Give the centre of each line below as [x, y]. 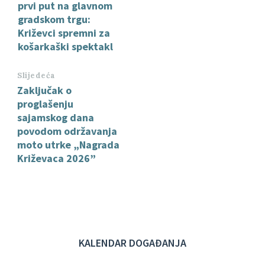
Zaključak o [44, 91]
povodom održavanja [67, 131]
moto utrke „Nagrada [68, 145]
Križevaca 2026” [56, 159]
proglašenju [45, 104]
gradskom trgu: [54, 20]
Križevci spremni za [64, 33]
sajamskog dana [56, 118]
